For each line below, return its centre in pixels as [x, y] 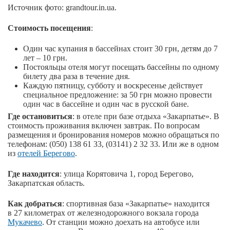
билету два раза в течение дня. [76, 76]
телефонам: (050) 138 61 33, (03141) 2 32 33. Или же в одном [113, 144]
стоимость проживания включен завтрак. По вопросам [104, 126]
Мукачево [25, 222]
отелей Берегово [46, 154]
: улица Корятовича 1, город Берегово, [127, 174]
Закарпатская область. [46, 183]
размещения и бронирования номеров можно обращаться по [113, 135]
